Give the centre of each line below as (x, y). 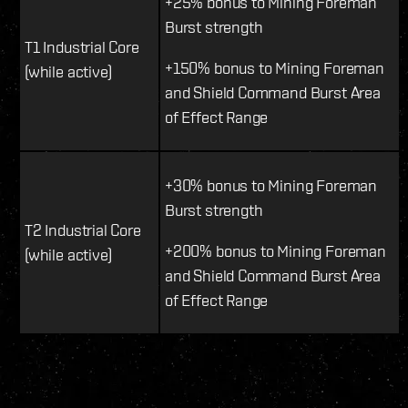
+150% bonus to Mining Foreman (275, 67)
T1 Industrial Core (82, 46)
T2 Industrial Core (83, 229)
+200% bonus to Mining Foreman (275, 250)
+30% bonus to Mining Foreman (271, 185)
